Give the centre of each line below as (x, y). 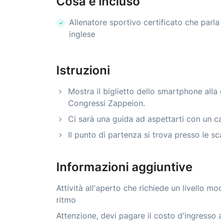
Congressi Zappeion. (107, 103)
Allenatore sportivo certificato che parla (144, 22)
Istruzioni (83, 71)
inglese (82, 34)
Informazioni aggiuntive (124, 167)
